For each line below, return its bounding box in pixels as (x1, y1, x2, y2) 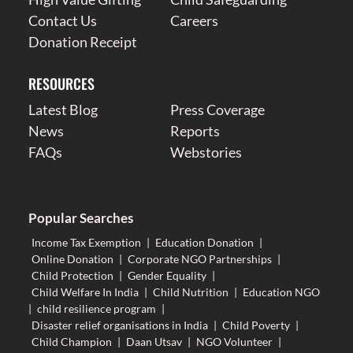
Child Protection (31, 268, 113, 282)
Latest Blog (28, 100, 98, 118)
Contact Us (28, 11, 97, 29)
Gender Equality (127, 268, 206, 282)
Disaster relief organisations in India (31, 318, 208, 332)
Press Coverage (170, 100, 266, 118)
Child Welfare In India (31, 284, 139, 299)
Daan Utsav (125, 334, 182, 348)
